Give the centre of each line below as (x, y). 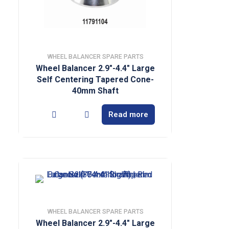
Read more (129, 114)
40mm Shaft (95, 91)
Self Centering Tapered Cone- (95, 79)
